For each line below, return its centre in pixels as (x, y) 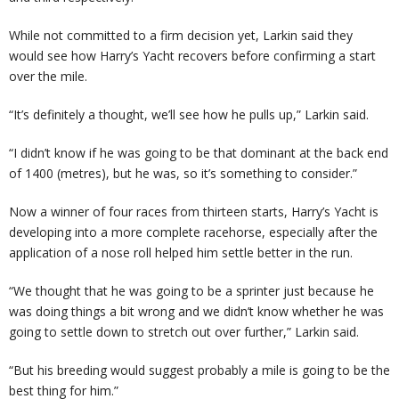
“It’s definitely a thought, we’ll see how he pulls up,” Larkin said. (189, 115)
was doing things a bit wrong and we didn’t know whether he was (196, 312)
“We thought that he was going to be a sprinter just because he (191, 291)
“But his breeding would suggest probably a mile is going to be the (199, 370)
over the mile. (48, 77)
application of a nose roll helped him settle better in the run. (181, 253)
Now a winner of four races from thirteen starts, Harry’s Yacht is (194, 212)
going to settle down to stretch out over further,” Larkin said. (184, 332)
